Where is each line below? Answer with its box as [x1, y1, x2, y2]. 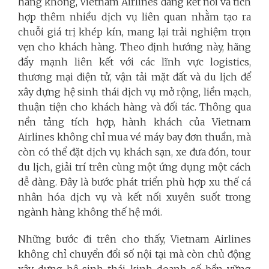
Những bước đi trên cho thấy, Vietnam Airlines [18, 233, 251, 245]
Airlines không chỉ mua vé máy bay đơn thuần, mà [18, 131, 251, 143]
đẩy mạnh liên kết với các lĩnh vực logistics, [18, 56, 251, 68]
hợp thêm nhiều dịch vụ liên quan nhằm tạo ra [18, 11, 251, 23]
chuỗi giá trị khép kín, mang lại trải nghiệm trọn [18, 26, 251, 38]
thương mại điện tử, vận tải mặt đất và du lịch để [18, 71, 251, 83]
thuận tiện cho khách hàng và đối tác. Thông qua [18, 101, 251, 113]
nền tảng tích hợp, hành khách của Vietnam [18, 116, 251, 128]
